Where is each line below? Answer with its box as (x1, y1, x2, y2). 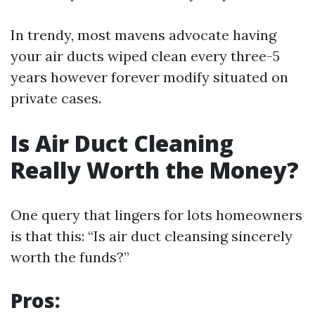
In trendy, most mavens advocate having (11, 26, 276, 44)
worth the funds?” (11, 248, 129, 266)
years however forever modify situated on (11, 68, 288, 86)
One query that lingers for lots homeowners (11, 206, 302, 224)
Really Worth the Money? (11, 155, 299, 185)
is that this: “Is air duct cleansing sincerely (11, 227, 292, 245)
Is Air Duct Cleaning (11, 128, 233, 158)
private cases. (11, 89, 101, 107)
